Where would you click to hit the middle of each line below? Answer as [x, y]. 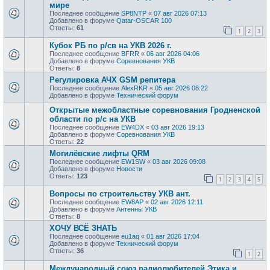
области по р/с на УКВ [93, 119]
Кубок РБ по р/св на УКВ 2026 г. [111, 45]
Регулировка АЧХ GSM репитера [112, 80]
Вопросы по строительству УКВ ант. [120, 193]
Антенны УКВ [137, 209]
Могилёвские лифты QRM [99, 153]
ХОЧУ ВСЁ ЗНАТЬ [83, 228]
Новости [129, 168]
